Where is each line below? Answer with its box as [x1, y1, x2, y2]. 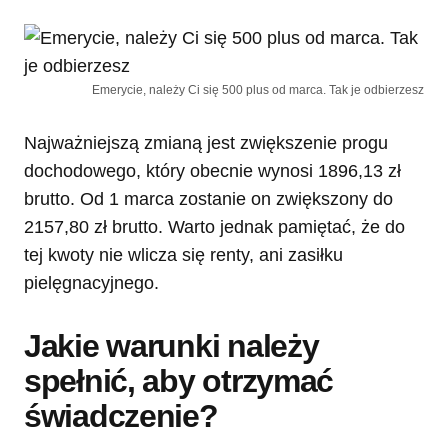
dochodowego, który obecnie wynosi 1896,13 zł [24, 161, 401, 182]
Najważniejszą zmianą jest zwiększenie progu [24, 133, 388, 154]
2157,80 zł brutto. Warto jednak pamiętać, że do [24, 217, 405, 238]
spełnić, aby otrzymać [24, 363, 334, 400]
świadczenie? [24, 398, 218, 435]
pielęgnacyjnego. [24, 273, 159, 294]
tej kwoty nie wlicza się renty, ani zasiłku [24, 245, 343, 266]
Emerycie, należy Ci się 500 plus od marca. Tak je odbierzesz [92, 83, 424, 98]
